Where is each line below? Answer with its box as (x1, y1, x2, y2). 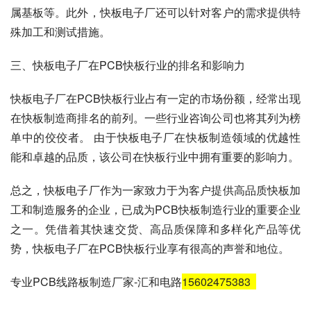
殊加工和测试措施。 (10, 24, 110, 40)
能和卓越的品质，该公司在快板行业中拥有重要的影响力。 (10, 149, 299, 165)
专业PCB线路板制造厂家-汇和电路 (10, 274, 182, 290)
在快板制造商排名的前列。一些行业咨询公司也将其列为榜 (10, 110, 301, 126)
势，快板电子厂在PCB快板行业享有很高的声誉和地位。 (10, 240, 289, 257)
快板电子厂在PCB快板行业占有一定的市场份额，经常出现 (10, 90, 301, 107)
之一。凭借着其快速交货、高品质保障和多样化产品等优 (10, 221, 301, 237)
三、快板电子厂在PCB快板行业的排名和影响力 (10, 57, 245, 74)
